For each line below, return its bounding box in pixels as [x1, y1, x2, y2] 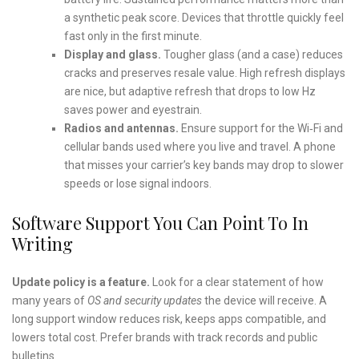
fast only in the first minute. [63, 29, 202, 42]
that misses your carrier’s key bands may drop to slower [63, 158, 344, 171]
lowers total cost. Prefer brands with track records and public [12, 330, 317, 344]
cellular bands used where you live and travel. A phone [63, 139, 336, 153]
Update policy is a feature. [12, 275, 150, 288]
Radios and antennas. [63, 121, 179, 135]
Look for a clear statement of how [150, 275, 324, 288]
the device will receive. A [202, 293, 327, 307]
